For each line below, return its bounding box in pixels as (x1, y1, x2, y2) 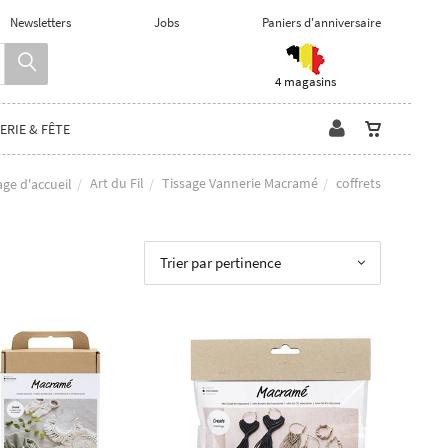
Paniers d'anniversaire (262, 14, 381, 31)
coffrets (336, 173, 381, 192)
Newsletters (10, 14, 71, 31)
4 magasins (274, 73, 336, 90)
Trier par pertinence (160, 253, 282, 272)
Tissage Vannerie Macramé (162, 173, 318, 192)
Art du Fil (90, 173, 144, 192)
